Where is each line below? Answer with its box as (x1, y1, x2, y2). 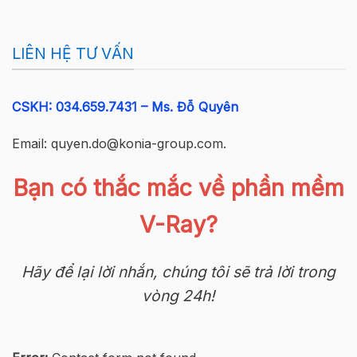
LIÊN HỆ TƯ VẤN (12, 43, 134, 63)
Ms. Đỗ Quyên (147, 98, 238, 115)
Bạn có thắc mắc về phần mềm (13, 174, 344, 202)
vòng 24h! (142, 286, 215, 306)
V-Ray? (139, 210, 218, 239)
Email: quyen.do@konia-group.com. (12, 135, 226, 151)
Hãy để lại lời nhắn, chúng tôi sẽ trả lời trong (22, 262, 335, 282)
